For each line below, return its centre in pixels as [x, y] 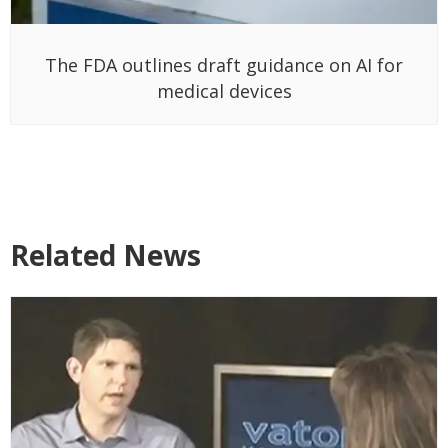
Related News [105, 255]
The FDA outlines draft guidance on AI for [224, 65]
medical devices [224, 91]
